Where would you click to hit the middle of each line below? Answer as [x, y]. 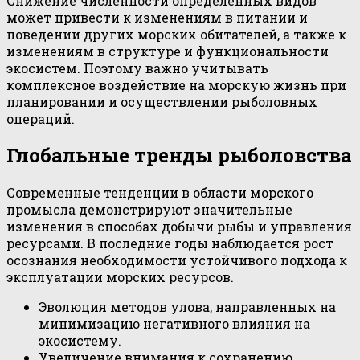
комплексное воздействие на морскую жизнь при [176, 84]
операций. [41, 118]
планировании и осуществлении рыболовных [162, 101]
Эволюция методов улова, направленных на [187, 307]
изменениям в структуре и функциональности [168, 51]
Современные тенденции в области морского [160, 193]
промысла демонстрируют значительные [149, 210]
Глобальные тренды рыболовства [179, 155]
